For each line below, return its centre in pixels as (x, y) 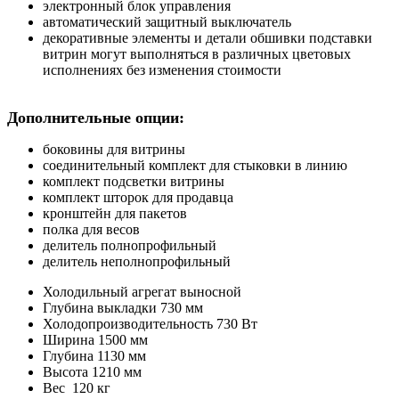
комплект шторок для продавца (138, 197)
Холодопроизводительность (130, 323)
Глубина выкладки (102, 307)
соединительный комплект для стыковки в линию (195, 165)
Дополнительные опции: (96, 117)
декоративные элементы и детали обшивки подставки (208, 37)
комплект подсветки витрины (134, 181)
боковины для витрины (114, 149)
